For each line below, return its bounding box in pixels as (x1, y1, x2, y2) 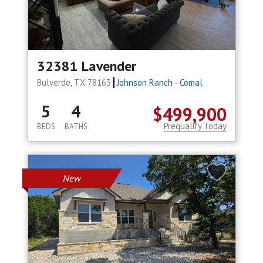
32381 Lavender (36, 57, 136, 76)
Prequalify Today (163, 120, 227, 132)
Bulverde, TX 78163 (36, 77, 113, 89)
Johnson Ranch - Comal (117, 77, 203, 89)
